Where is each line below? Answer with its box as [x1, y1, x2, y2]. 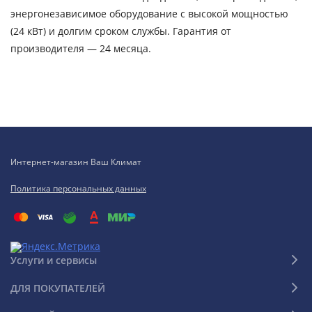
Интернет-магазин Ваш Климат [10, 156, 141, 168]
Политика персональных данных [10, 182, 146, 194]
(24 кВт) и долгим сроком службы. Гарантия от [10, 24, 231, 38]
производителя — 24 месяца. [10, 42, 151, 55]
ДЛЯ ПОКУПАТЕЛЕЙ [10, 281, 105, 295]
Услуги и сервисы [10, 253, 97, 267]
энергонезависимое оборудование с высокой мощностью [10, 7, 288, 20]
